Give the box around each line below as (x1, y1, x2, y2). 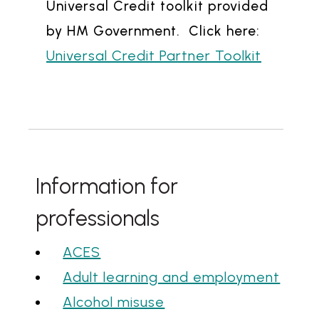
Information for (36, 173, 178, 200)
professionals (36, 205, 159, 232)
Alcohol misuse (63, 293, 165, 311)
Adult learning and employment (63, 268, 281, 286)
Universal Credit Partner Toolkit (46, 47, 261, 65)
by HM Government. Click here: (46, 23, 260, 40)
